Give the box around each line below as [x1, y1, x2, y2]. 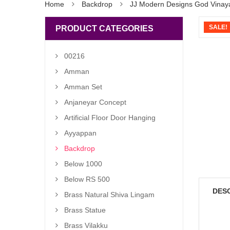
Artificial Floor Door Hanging [64, 113, 156, 122]
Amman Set [64, 83, 102, 91]
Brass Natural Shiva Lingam [64, 190, 155, 199]
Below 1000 [64, 160, 102, 168]
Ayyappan [64, 129, 97, 137]
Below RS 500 [64, 175, 110, 183]
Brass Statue [64, 206, 106, 214]
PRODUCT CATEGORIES [55, 24, 154, 33]
